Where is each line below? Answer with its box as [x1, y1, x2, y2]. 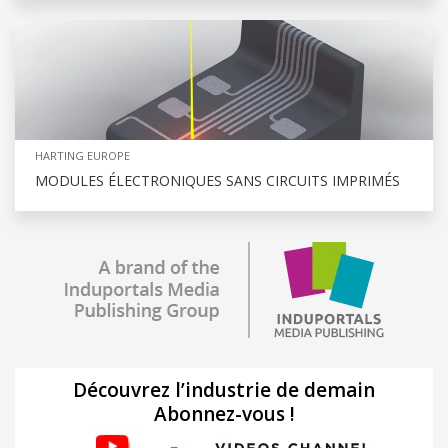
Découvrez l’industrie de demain [73, 376, 375, 403]
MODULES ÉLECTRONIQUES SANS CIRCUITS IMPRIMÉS [35, 170, 400, 190]
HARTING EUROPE [35, 147, 130, 163]
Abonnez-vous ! [153, 400, 295, 427]
